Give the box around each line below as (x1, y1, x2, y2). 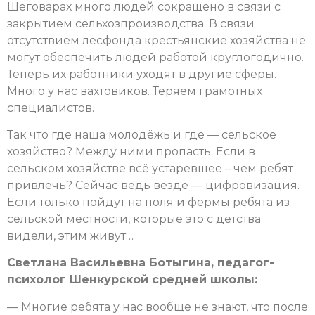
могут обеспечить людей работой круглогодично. (7, 50, 304, 64)
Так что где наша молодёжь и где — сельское (7, 127, 276, 141)
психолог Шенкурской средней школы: (7, 273, 257, 287)
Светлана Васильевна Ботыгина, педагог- (7, 256, 274, 270)
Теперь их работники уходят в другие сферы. (7, 67, 276, 81)
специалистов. (7, 101, 94, 115)
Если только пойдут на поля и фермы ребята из (7, 195, 290, 209)
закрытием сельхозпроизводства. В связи (7, 16, 255, 30)
